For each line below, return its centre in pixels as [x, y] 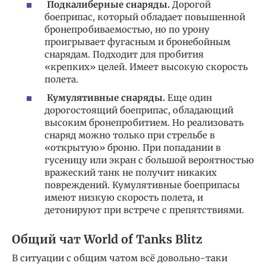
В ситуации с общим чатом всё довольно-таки [120, 258]
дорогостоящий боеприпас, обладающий [139, 110]
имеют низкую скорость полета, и [124, 198]
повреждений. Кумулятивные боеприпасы [142, 185]
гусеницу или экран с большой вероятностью [149, 160]
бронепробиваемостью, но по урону [127, 29]
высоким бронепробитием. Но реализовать [144, 123]
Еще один [189, 98]
